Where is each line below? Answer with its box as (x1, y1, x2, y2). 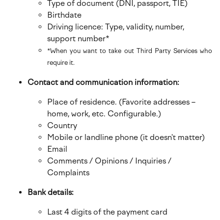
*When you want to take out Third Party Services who (47, 47, 212, 55)
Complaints (47, 168, 89, 177)
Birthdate (47, 10, 82, 20)
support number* (47, 34, 110, 43)
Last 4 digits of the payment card (47, 207, 167, 217)
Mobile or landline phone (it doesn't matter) (47, 133, 205, 142)
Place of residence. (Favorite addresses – (47, 97, 195, 107)
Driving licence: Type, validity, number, (47, 22, 184, 31)
